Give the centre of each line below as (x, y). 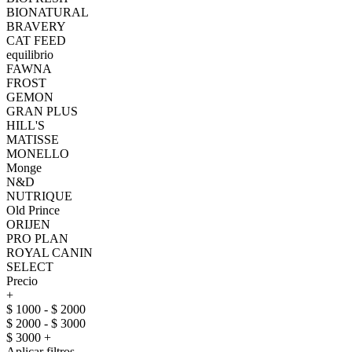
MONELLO (38, 154)
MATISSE (33, 139)
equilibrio (30, 55)
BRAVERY (36, 26)
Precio (22, 281)
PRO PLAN (37, 238)
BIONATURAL (48, 12)
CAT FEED (36, 40)
